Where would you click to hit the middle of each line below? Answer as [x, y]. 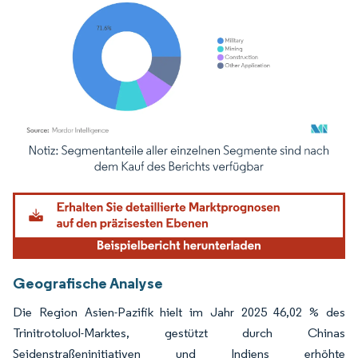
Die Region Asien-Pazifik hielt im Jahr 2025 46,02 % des [179, 312]
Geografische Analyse [88, 282]
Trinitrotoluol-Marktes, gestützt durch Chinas [179, 332]
